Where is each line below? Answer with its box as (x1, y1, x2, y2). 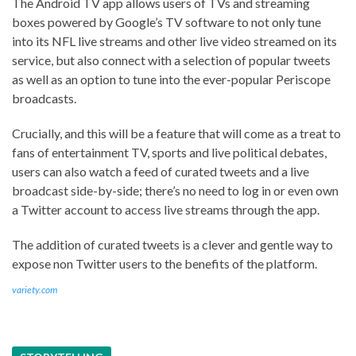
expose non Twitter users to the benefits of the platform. (12, 256, 317, 272)
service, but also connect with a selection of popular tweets (12, 52, 331, 68)
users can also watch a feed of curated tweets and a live (12, 164, 309, 180)
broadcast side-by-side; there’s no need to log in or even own (12, 183, 339, 199)
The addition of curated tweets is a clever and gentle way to (12, 237, 333, 253)
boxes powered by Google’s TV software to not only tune (12, 14, 321, 30)
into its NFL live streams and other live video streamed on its (12, 33, 337, 49)
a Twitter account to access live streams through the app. (12, 202, 319, 218)
